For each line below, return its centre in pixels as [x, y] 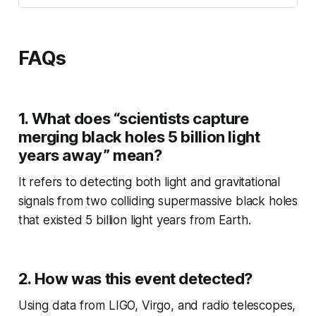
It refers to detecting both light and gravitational [149, 182]
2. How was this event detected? [135, 279]
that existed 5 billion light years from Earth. [134, 220]
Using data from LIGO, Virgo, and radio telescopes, [157, 306]
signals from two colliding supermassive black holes [158, 201]
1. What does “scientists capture [133, 119]
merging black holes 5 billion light [139, 137]
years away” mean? [90, 156]
